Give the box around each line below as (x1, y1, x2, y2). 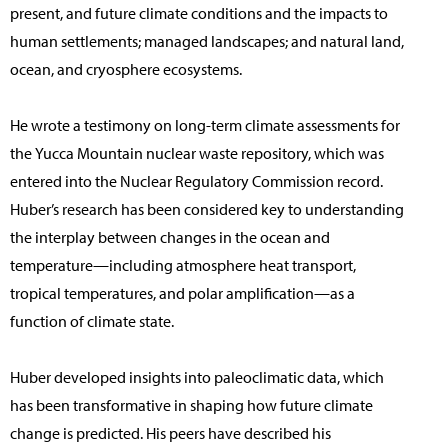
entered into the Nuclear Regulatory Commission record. (10, 171, 383, 192)
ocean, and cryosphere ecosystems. (10, 59, 242, 80)
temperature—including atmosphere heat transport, (10, 255, 356, 276)
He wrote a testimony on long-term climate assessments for (10, 115, 400, 136)
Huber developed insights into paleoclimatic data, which (10, 367, 384, 388)
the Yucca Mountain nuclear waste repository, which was (10, 143, 384, 164)
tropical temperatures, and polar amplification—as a (10, 283, 355, 304)
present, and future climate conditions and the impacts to (10, 3, 388, 24)
